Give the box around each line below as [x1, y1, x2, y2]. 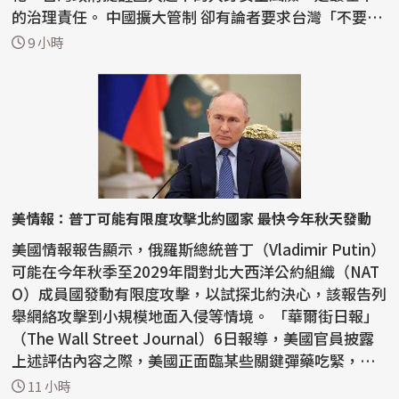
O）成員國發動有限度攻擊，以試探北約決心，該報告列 [12, 282, 387, 305]
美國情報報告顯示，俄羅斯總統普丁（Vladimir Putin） [12, 238, 387, 261]
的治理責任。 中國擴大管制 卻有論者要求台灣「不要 [12, 5, 107, 28]
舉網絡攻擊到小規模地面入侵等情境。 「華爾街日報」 [12, 305, 273, 328]
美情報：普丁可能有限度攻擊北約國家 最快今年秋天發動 [12, 208, 372, 230]
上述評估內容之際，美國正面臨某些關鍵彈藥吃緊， [12, 349, 361, 372]
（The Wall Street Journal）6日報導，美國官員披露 [12, 327, 375, 350]
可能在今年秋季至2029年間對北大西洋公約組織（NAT [12, 260, 380, 283]
